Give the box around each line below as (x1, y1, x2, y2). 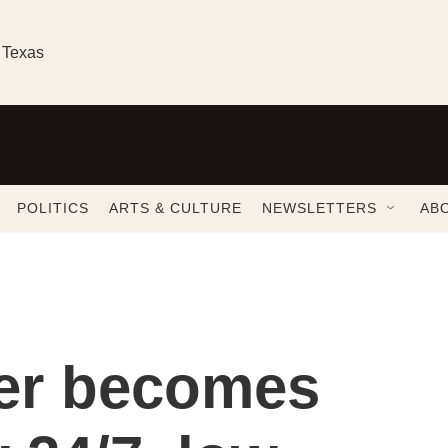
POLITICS (17, 200, 89, 216)
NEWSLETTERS (262, 200, 377, 216)
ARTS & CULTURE (109, 200, 242, 216)
